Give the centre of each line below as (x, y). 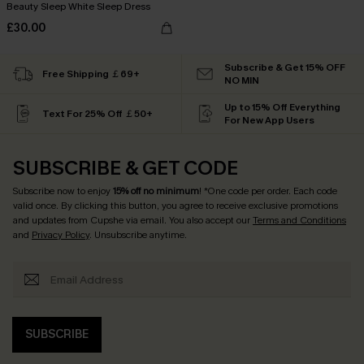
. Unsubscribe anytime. (138, 235)
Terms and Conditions (299, 220)
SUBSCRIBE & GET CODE (126, 168)
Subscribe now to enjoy (63, 191)
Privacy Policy (61, 235)
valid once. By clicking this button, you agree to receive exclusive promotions (175, 206)
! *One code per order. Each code (268, 191)
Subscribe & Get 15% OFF (285, 67)
